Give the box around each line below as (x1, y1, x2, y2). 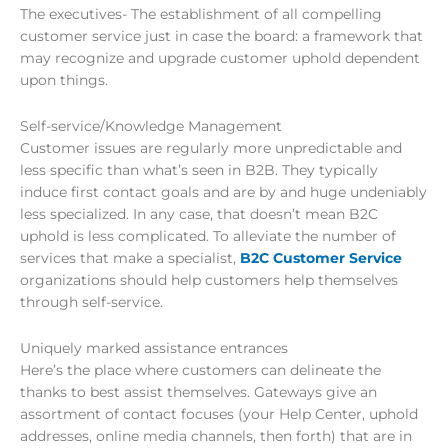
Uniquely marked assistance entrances (20, 339, 288, 356)
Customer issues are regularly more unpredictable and (20, 139, 402, 156)
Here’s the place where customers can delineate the (20, 361, 381, 378)
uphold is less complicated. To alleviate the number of (20, 227, 396, 244)
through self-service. (20, 293, 163, 310)
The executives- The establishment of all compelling (20, 5, 382, 22)
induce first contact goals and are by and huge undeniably (20, 183, 427, 200)
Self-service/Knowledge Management (20, 117, 282, 134)
